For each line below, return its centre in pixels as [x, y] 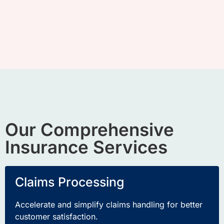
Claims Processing [69, 182]
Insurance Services [86, 147]
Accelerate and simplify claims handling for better [109, 204]
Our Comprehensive [89, 129]
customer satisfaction [55, 216]
